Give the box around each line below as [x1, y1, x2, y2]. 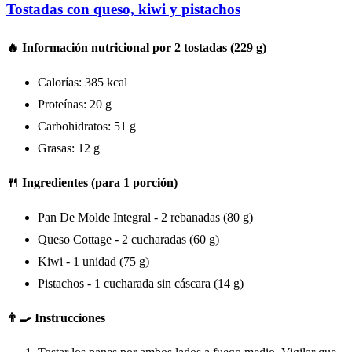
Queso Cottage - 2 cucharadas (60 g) [38, 232, 219, 246]
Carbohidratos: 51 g [38, 119, 136, 133]
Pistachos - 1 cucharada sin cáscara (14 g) [38, 276, 244, 290]
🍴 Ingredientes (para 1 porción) [6, 175, 178, 189]
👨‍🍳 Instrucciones [6, 310, 105, 324]
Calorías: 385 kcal [38, 75, 127, 89]
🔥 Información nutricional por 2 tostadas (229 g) [6, 40, 266, 54]
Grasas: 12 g [38, 141, 100, 155]
